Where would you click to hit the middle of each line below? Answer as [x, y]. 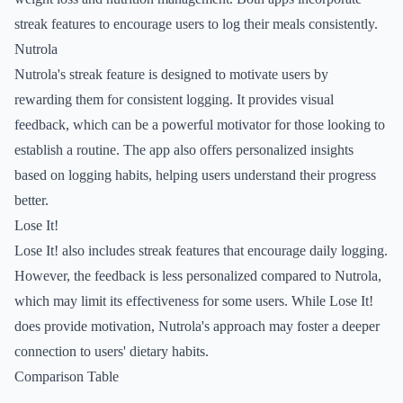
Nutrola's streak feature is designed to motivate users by [171, 74]
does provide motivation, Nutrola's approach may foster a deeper [197, 326]
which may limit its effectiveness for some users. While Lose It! [194, 301]
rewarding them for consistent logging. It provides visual [174, 99]
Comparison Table [67, 376]
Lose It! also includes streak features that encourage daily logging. [201, 251]
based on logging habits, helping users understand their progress [195, 175]
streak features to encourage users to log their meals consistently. [196, 24]
